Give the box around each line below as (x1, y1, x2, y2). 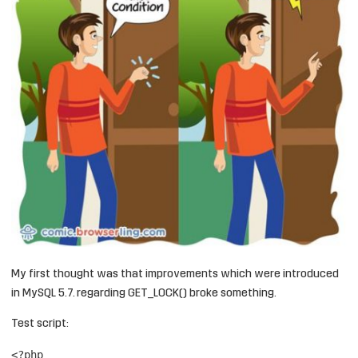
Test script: (11, 318, 69, 330)
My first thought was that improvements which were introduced (11, 268, 339, 280)
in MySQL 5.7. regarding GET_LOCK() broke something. (11, 288, 276, 300)
